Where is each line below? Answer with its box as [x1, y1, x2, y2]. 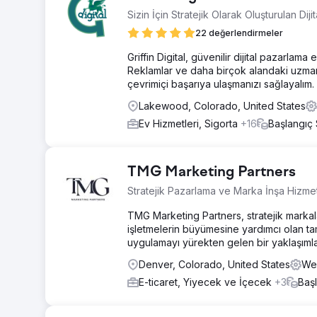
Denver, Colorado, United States [139, 258, 290, 270]
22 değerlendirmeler [195, 28, 283, 38]
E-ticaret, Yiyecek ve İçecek [139, 276, 275, 288]
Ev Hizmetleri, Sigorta [139, 117, 241, 129]
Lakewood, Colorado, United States [139, 100, 306, 112]
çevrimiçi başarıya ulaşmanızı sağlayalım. [127, 78, 314, 90]
